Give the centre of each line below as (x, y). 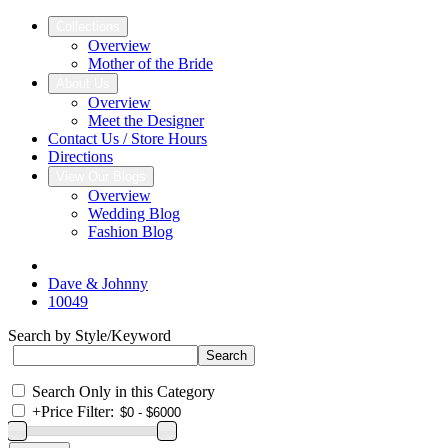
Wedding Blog (134, 213)
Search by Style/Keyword (89, 335)
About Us (83, 83)
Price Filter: (77, 411)
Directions (80, 156)
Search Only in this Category (123, 391)
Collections (88, 26)
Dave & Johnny (98, 283)
